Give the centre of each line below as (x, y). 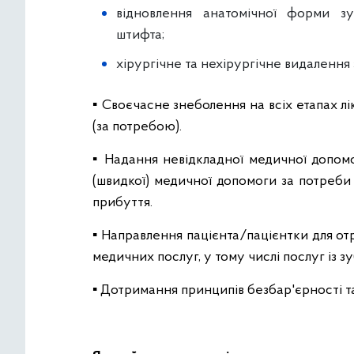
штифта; (140, 36)
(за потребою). (137, 127)
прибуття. (122, 203)
